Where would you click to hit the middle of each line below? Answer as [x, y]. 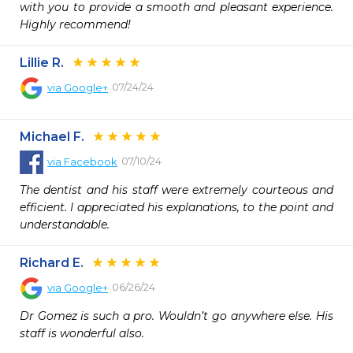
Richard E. [52, 263]
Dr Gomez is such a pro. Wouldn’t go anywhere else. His [176, 316]
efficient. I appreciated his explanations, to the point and [176, 207]
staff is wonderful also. [82, 333]
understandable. [65, 225]
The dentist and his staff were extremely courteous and [176, 190]
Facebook [91, 162]
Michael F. [52, 137]
